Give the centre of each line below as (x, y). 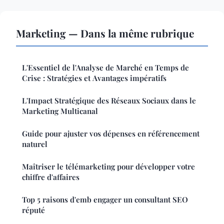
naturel (35, 144)
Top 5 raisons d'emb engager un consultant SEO (105, 200)
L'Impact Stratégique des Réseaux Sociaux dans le (109, 101)
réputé (33, 210)
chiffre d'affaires (51, 177)
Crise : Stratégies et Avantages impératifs (94, 78)
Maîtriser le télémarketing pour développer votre (108, 167)
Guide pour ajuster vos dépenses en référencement (111, 134)
